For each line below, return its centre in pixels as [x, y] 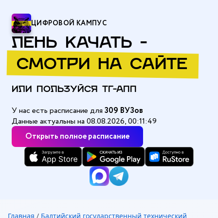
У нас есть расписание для [58, 111]
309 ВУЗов [124, 111]
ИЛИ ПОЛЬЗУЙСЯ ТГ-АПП [74, 90]
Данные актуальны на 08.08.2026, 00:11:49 [84, 121]
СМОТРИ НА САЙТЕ [102, 65]
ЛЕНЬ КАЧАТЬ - [79, 44]
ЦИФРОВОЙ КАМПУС [69, 23]
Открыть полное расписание [77, 136]
